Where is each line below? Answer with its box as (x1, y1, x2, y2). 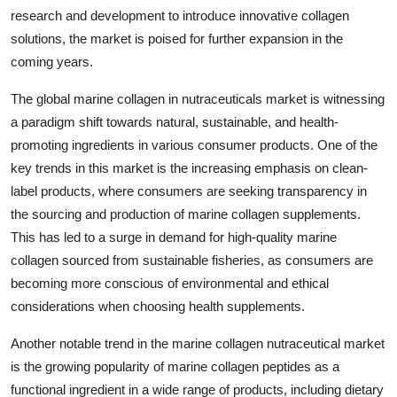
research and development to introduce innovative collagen (11, 7, 349, 23)
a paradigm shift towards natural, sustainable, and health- (11, 113, 339, 129)
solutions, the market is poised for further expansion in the (11, 30, 343, 46)
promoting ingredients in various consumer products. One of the (11, 136, 378, 152)
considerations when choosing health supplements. (11, 298, 305, 314)
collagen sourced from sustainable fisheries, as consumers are (11, 252, 373, 268)
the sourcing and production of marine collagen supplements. (11, 206, 361, 222)
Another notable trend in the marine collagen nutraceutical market (11, 335, 385, 351)
